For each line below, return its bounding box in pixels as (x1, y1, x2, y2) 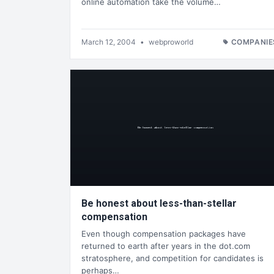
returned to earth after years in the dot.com (81, 241, 250, 251)
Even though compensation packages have (81, 229, 246, 239)
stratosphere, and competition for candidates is (81, 253, 264, 264)
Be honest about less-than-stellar (81, 197, 237, 209)
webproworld (149, 37, 193, 46)
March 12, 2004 (81, 37, 138, 46)
